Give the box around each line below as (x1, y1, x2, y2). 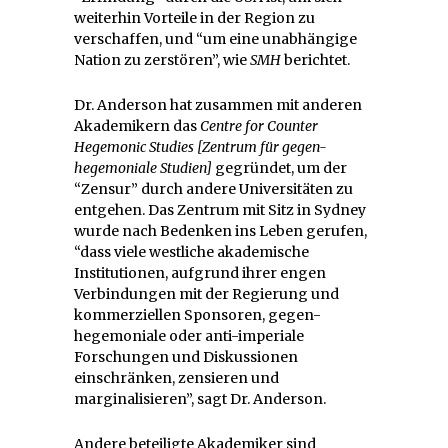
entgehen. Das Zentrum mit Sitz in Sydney (74, 200, 366, 219)
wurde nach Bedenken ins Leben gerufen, (74, 221, 367, 240)
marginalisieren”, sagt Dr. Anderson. (74, 389, 326, 408)
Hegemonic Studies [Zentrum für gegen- (74, 137, 327, 156)
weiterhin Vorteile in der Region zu (74, 8, 315, 27)
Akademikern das (74, 116, 200, 135)
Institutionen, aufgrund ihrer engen (74, 263, 326, 282)
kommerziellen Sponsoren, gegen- (74, 305, 321, 324)
